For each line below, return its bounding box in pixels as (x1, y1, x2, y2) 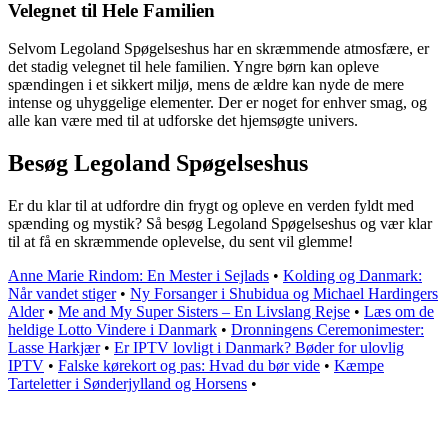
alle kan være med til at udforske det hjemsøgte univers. (8, 112, 358, 130)
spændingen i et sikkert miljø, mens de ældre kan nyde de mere (8, 76, 404, 94)
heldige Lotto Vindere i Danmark (8, 321, 217, 339)
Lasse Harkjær (8, 339, 100, 357)
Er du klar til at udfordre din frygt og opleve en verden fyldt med (8, 197, 414, 215)
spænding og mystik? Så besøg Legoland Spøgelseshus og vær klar (8, 215, 432, 233)
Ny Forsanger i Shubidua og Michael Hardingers (130, 285, 438, 303)
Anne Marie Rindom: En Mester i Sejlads (8, 267, 269, 285)
